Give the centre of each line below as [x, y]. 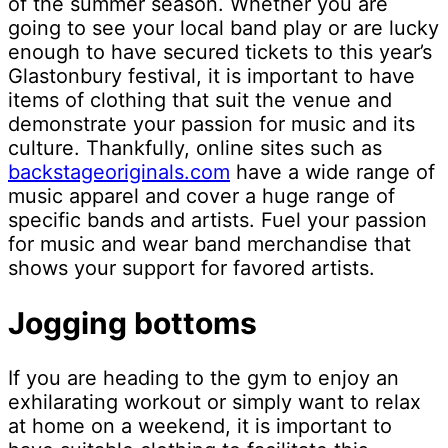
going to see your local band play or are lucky [223, 28]
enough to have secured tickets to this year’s [220, 52]
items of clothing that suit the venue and [200, 100]
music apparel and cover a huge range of [201, 196]
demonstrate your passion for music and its [211, 124]
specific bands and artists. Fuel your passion [217, 220]
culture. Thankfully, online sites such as [195, 148]
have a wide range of [332, 172]
